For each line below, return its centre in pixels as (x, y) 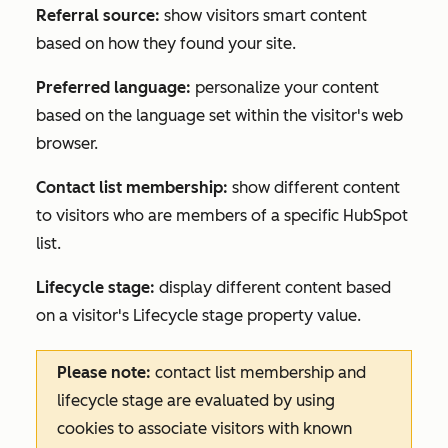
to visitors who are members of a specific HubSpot (222, 215)
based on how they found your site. (166, 43)
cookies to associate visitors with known (204, 428)
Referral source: (98, 15)
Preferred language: (113, 87)
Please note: (106, 372)
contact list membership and (260, 372)
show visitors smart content (263, 15)
